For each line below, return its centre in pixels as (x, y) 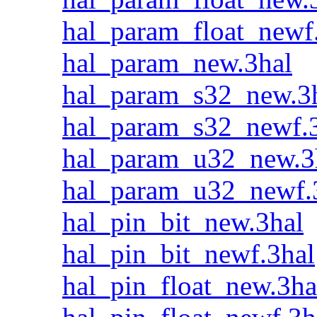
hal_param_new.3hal (177, 63)
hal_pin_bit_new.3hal (183, 222)
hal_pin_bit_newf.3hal (189, 254)
